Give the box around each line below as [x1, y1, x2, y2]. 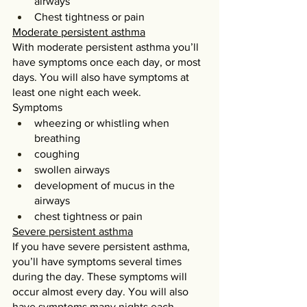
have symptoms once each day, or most [12, 56, 204, 68]
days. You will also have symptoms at [12, 71, 192, 83]
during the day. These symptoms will [12, 271, 190, 282]
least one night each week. [12, 86, 141, 98]
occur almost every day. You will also [12, 286, 191, 297]
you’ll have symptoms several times [12, 256, 184, 267]
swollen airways [34, 164, 110, 175]
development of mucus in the [34, 180, 177, 191]
